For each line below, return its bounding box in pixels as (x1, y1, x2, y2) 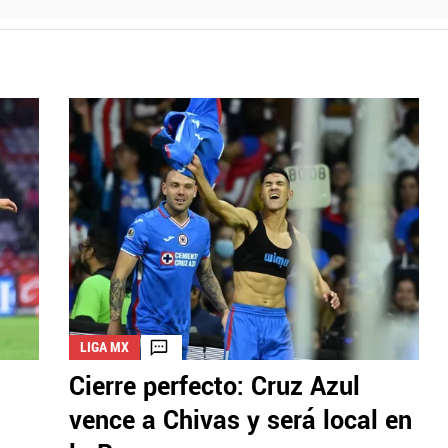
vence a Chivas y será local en (69, 403, 412, 440)
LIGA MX (80, 339, 129, 356)
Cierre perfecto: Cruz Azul (69, 369, 360, 406)
